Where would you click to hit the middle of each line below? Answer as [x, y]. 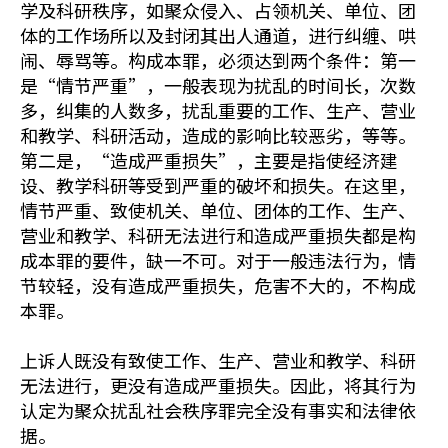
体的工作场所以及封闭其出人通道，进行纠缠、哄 [218, 35]
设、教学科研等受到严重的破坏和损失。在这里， [218, 185]
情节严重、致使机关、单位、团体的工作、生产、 [218, 210]
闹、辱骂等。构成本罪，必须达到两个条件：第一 [218, 60]
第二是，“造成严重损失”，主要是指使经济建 [209, 160]
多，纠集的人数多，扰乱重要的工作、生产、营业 [218, 110]
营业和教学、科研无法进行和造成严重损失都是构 [218, 235]
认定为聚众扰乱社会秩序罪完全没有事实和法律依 [218, 410]
